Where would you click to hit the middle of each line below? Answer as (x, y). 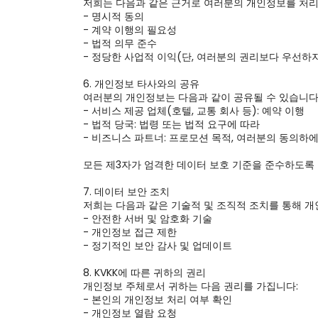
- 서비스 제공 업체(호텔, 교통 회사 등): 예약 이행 (194, 111)
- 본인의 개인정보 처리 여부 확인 (158, 300)
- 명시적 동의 (114, 16)
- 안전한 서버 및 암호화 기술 (148, 219)
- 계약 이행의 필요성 (130, 30)
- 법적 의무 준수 (120, 43)
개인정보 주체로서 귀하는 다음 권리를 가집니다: (191, 286)
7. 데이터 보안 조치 (126, 192)
